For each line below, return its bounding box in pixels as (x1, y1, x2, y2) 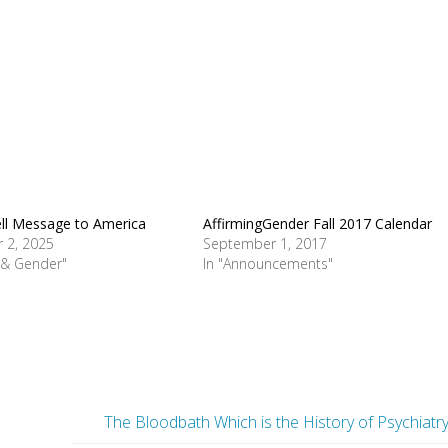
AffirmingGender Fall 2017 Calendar (203, 214, 433, 234)
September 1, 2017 (203, 234, 328, 254)
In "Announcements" (203, 254, 334, 274)
